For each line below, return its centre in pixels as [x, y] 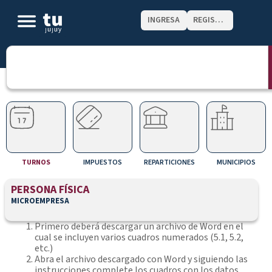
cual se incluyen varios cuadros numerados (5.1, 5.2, [139, 237]
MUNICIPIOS [236, 162]
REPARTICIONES [169, 162]
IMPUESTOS [103, 162]
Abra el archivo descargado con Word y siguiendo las [141, 259]
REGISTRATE [219, 20]
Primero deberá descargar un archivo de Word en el [139, 226]
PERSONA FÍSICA [50, 190]
